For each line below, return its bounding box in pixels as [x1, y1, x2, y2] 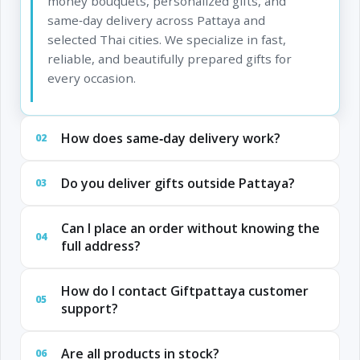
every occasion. [47, 69, 136, 86]
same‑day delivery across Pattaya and [47, 11, 265, 28]
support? [60, 300, 118, 318]
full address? [60, 237, 141, 256]
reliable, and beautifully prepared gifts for [47, 50, 292, 67]
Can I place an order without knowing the [60, 219, 320, 238]
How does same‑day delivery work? [60, 129, 280, 148]
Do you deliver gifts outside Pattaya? [60, 174, 295, 193]
